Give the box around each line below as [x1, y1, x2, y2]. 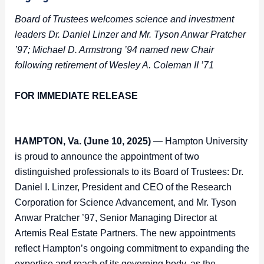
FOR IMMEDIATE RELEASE [14, 90, 138, 101]
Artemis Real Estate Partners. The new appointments [14, 228, 236, 239]
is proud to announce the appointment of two [14, 151, 199, 162]
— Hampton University [150, 136, 247, 147]
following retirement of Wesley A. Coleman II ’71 [14, 60, 214, 71]
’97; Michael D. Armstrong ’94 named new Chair [14, 45, 214, 55]
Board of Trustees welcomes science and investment [14, 14, 234, 25]
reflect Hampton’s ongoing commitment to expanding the [14, 243, 249, 254]
